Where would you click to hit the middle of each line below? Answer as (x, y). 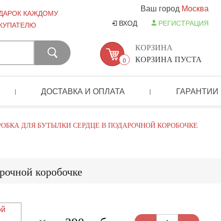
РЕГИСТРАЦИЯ (184, 23)
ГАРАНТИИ (197, 91)
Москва (195, 8)
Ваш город (161, 8)
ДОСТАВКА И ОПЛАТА (83, 91)
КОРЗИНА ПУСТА (168, 59)
